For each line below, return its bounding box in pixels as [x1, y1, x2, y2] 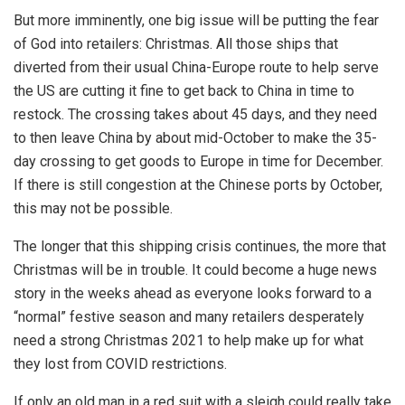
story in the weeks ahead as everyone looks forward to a [14, 284, 372, 302]
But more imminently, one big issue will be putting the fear [14, 11, 379, 29]
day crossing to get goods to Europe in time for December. [14, 152, 383, 170]
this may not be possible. [14, 199, 173, 217]
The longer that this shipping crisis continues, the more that [14, 237, 386, 255]
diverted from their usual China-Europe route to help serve [14, 58, 379, 76]
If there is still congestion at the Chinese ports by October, [14, 175, 382, 193]
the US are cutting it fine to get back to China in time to [14, 81, 354, 99]
